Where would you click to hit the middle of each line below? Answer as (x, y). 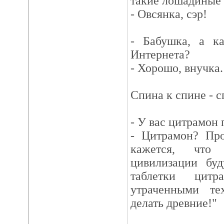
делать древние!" (173, 203)
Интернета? (160, 54)
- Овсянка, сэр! (168, 14)
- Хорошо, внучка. (176, 68)
